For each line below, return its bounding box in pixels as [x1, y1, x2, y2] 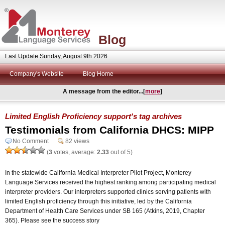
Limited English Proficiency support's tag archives [5, 111, 182, 121]
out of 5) [109, 148, 133, 156]
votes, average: [52, 148, 97, 156]
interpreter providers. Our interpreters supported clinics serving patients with [5, 188, 211, 195]
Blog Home [83, 70, 114, 77]
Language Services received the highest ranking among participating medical [5, 178, 216, 186]
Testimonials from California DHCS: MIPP [5, 124, 214, 136]
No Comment [13, 137, 49, 145]
